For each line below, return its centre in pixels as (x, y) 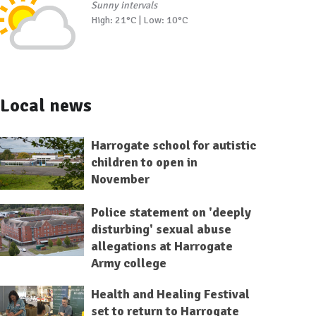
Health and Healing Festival (170, 294)
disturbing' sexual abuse (161, 229)
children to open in (144, 162)
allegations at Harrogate (162, 246)
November (120, 179)
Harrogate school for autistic (173, 145)
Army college (128, 263)
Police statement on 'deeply (171, 212)
